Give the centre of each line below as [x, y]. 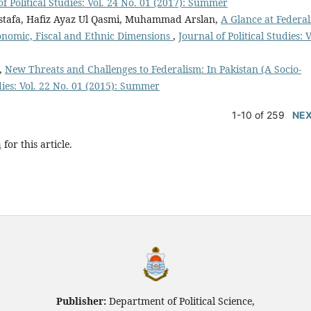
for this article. [37, 144]
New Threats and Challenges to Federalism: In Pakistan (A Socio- [153, 69]
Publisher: [83, 301]
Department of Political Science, [182, 301]
